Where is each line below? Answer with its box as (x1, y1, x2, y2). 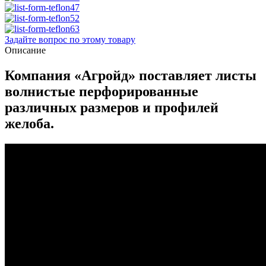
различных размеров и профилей (5, 100, 218, 116)
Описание (5, 45, 46, 56)
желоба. (5, 116, 54, 132)
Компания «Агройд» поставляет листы (5, 68, 256, 84)
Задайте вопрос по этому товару (5, 34, 135, 45)
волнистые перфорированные (5, 84, 198, 100)
